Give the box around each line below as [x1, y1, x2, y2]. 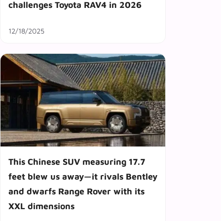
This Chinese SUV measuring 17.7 [8, 156, 145, 167]
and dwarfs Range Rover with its [8, 185, 145, 196]
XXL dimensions [8, 200, 74, 211]
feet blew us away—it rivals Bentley [8, 171, 157, 182]
